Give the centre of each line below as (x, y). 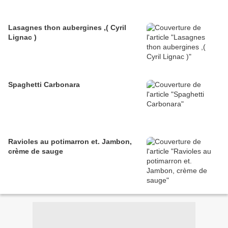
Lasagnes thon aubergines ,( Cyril (67, 28)
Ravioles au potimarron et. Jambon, (70, 142)
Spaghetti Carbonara (44, 85)
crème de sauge (36, 151)
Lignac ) (22, 37)
